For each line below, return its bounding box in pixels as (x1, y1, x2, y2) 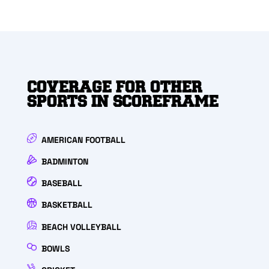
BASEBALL (41, 178, 82, 189)
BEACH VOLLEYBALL (41, 222, 121, 233)
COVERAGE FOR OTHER (26, 78, 202, 95)
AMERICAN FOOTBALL (41, 134, 125, 146)
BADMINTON (41, 156, 88, 168)
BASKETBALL (41, 199, 92, 211)
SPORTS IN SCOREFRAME (26, 92, 219, 110)
